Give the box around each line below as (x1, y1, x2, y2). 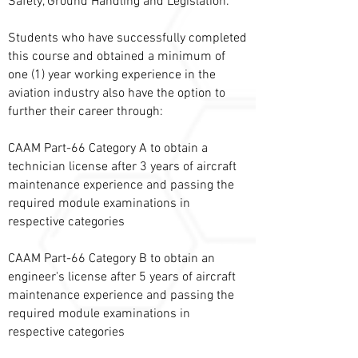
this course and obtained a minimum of (8, 49, 225, 65)
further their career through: (8, 104, 163, 120)
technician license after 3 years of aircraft (8, 159, 237, 175)
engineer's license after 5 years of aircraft (8, 269, 236, 285)
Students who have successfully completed (8, 30, 247, 46)
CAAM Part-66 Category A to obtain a (8, 141, 208, 157)
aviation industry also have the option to (8, 86, 225, 101)
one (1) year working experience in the (8, 67, 216, 83)
